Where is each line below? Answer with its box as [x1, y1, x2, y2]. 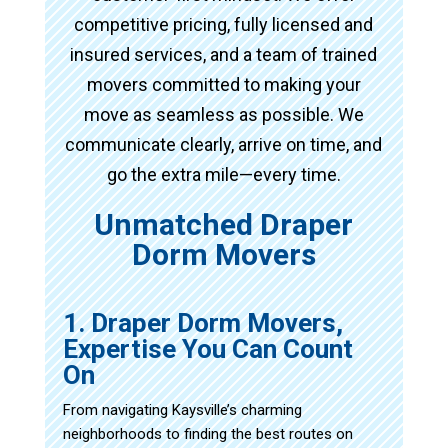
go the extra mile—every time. [106, 163, 341, 185]
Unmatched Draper [94, 206, 354, 242]
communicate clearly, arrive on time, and [65, 133, 383, 155]
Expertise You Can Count [62, 333, 353, 364]
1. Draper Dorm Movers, [62, 307, 343, 338]
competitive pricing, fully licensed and [74, 13, 374, 35]
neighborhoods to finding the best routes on [62, 424, 353, 443]
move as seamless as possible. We [83, 103, 364, 125]
